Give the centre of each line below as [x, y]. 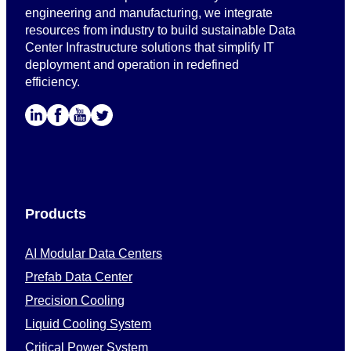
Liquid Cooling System [88, 324]
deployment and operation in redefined [132, 65]
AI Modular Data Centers [94, 254]
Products [56, 214]
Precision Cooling [75, 301]
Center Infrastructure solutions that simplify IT [150, 48]
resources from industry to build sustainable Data [160, 31]
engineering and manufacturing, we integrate [149, 13]
